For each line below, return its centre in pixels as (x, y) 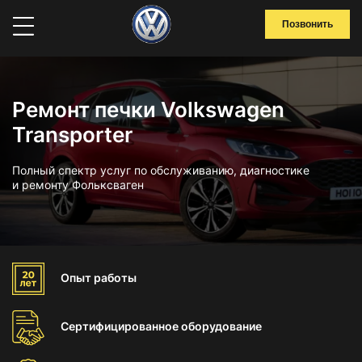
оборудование (221, 326)
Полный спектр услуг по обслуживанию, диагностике (161, 170)
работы (115, 278)
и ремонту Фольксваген (78, 185)
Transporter (72, 135)
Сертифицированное (121, 326)
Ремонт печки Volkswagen (148, 109)
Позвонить (307, 24)
